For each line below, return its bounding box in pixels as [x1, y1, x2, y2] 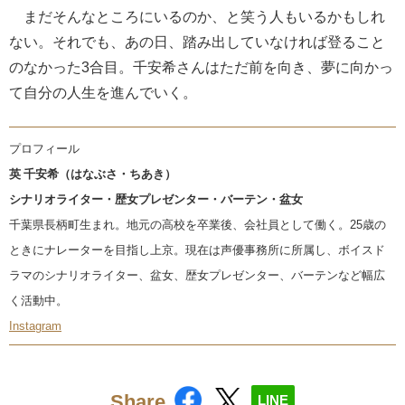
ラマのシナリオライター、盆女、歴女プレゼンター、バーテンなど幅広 [9, 269, 385, 282]
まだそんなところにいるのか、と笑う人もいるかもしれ [9, 9, 385, 24]
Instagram [9, 320, 61, 333]
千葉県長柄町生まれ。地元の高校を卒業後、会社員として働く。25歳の [9, 219, 386, 231]
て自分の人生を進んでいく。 [9, 85, 197, 100]
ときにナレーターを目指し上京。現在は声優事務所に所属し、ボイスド [9, 244, 385, 257]
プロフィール [9, 143, 80, 155]
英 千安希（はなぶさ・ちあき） [9, 168, 176, 181]
